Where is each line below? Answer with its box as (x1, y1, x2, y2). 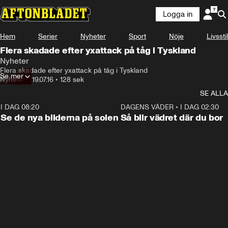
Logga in (163, 10, 192, 19)
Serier (38, 32, 58, 41)
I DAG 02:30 (180, 103, 219, 111)
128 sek (60, 75, 84, 84)
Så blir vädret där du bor (120, 112, 223, 123)
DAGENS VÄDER (120, 103, 174, 111)
